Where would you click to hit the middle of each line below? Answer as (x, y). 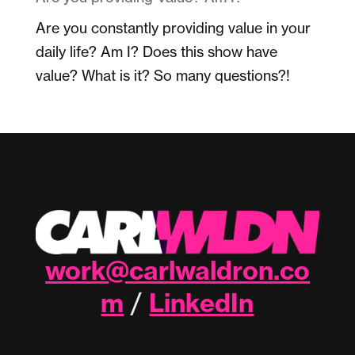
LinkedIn (202, 302)
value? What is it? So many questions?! (162, 75)
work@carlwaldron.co (177, 270)
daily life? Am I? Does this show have (156, 51)
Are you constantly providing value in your (173, 27)
